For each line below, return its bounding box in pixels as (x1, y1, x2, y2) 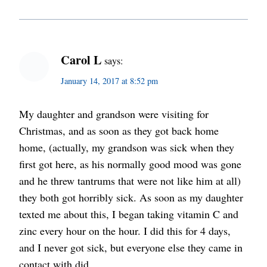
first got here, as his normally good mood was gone (19, 157, 241, 172)
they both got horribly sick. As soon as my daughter (19, 190, 243, 205)
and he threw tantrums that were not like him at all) (19, 173, 241, 188)
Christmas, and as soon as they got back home (19, 123, 219, 138)
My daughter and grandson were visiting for (19, 107, 209, 122)
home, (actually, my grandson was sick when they (19, 140, 234, 155)
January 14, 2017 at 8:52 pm (61, 74, 158, 86)
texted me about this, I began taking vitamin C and (19, 207, 238, 222)
